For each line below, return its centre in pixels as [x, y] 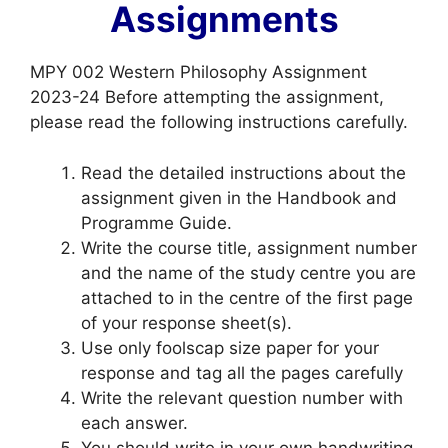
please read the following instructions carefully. [219, 122]
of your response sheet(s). [186, 322]
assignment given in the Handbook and [239, 197]
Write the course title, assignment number [249, 247]
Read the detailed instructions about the [243, 172]
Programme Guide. [156, 222]
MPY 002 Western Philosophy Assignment [198, 72]
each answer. [134, 422]
